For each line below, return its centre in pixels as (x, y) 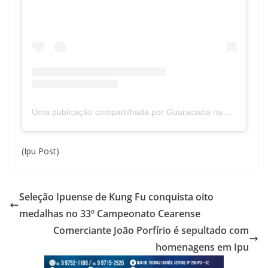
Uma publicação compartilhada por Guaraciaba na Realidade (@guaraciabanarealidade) (128, 112)
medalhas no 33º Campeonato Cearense (110, 214)
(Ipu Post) (40, 151)
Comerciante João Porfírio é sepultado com (151, 231)
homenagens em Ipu (202, 247)
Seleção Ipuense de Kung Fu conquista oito (116, 197)
